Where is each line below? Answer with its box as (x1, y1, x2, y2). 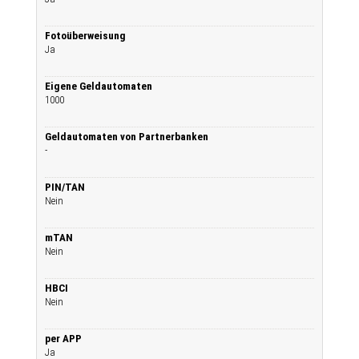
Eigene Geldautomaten (45, 80, 152, 92)
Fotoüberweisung (45, 30, 126, 42)
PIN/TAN (45, 181, 85, 193)
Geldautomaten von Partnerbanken (45, 131, 208, 143)
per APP (45, 333, 82, 345)
